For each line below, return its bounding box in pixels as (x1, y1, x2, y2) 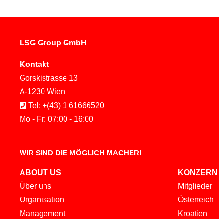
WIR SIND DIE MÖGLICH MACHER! (20, 148, 142, 157)
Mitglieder (177, 181, 212, 190)
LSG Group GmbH (20, 38, 87, 47)
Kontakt (20, 60, 49, 68)
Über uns (20, 181, 51, 190)
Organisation (20, 195, 64, 204)
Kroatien (177, 209, 207, 218)
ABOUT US (20, 168, 61, 176)
